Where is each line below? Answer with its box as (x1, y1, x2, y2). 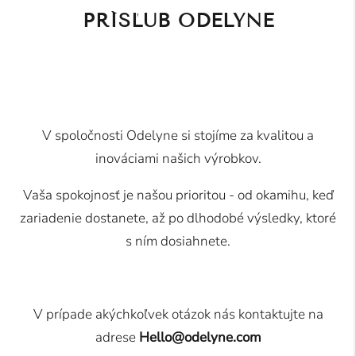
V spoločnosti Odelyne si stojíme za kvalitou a (42, 126, 314, 145)
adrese (95, 327, 139, 346)
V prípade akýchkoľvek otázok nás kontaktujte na (33, 304, 323, 323)
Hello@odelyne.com (138, 327, 261, 346)
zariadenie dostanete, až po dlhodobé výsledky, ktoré (20, 208, 336, 227)
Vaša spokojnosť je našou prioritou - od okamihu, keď (22, 185, 334, 204)
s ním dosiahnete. (126, 231, 230, 250)
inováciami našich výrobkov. (95, 149, 261, 168)
